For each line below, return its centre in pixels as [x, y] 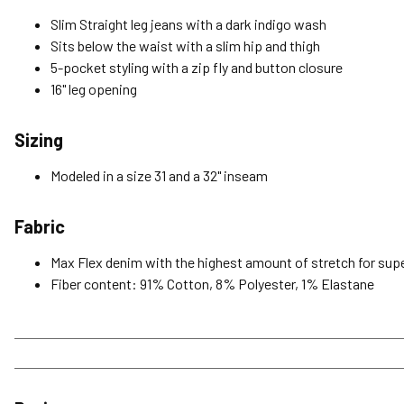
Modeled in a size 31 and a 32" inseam [159, 176]
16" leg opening [94, 89]
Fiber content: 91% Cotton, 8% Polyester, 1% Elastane [212, 284]
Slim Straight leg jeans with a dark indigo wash [188, 24]
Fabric [40, 227]
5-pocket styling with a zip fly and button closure [197, 68]
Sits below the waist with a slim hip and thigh [185, 46]
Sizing [39, 140]
